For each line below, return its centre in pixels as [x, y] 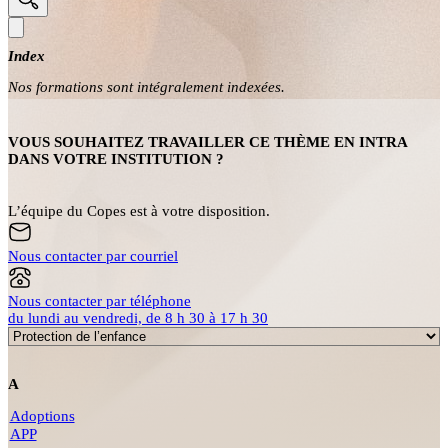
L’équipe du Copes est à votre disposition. [139, 210]
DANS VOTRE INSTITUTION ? [116, 158]
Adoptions [42, 415]
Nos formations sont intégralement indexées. [146, 86]
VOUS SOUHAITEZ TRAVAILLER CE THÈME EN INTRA [207, 141]
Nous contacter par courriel [93, 255]
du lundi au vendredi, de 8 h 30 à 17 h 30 [138, 317]
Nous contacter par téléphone [99, 300]
